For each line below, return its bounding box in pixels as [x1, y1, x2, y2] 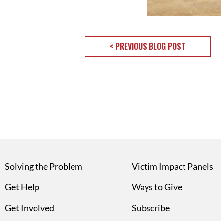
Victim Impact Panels [132, 160, 213, 172]
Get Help [5, 181, 39, 192]
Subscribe [132, 202, 170, 213]
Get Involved [5, 202, 54, 213]
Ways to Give [132, 181, 182, 192]
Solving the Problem [5, 160, 82, 172]
